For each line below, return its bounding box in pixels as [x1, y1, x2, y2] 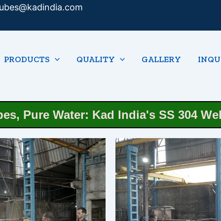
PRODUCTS [4, 54, 50, 64]
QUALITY [76, 54, 115, 64]
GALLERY [142, 54, 182, 64]
